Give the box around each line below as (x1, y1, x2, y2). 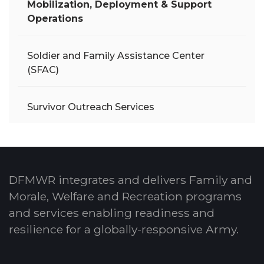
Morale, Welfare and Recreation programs (9, 189, 242, 203)
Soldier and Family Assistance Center (27, 49, 204, 61)
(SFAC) (27, 64, 59, 75)
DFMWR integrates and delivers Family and (9, 172, 252, 187)
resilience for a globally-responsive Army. (9, 222, 239, 236)
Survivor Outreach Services (27, 101, 154, 113)
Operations (27, 12, 83, 24)
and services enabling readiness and (9, 205, 214, 220)
